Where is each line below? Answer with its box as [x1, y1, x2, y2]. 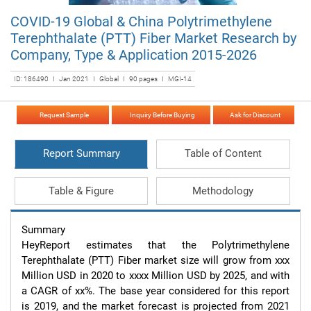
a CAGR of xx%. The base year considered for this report [22, 285, 289, 297]
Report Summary [42, 147, 120, 160]
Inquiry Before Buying [127, 111, 196, 119]
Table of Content [184, 147, 262, 160]
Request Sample [36, 111, 89, 119]
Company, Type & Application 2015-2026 [10, 47, 257, 63]
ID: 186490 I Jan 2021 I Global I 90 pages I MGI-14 [14, 75, 192, 83]
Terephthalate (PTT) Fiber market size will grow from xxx [22, 254, 289, 267]
